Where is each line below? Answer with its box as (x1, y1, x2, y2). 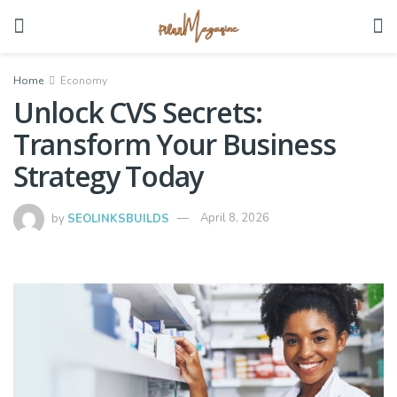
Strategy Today (13, 157, 204, 195)
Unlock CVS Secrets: (13, 93, 262, 131)
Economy (60, 74, 107, 88)
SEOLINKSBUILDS (67, 210, 169, 227)
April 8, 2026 (200, 210, 269, 227)
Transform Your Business (13, 125, 336, 163)
